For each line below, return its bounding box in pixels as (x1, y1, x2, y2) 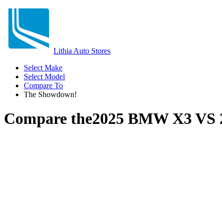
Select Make (24, 63, 62, 72)
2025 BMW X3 (92, 110, 192, 128)
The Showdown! (24, 90, 77, 99)
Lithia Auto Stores (54, 47, 111, 55)
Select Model (24, 72, 65, 81)
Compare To (24, 81, 63, 90)
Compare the (4, 110, 92, 128)
